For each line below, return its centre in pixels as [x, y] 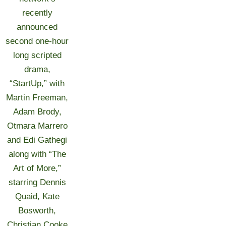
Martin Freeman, [37, 98]
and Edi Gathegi [37, 140]
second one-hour [37, 41]
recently [37, 13]
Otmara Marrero [37, 126]
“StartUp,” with [37, 83]
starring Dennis [37, 182]
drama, [37, 69]
